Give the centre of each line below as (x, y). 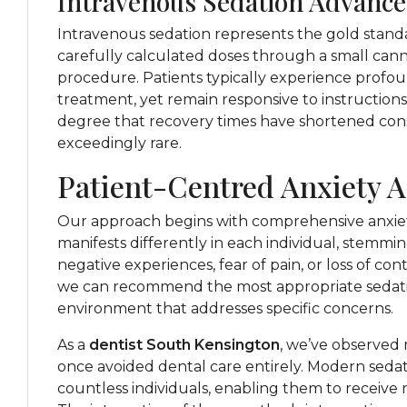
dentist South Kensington (184, 345)
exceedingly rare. (119, 143)
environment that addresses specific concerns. (225, 308)
